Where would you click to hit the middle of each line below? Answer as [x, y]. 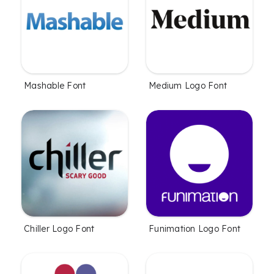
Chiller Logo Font [59, 228]
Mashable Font [55, 85]
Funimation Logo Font [194, 228]
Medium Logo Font [188, 85]
